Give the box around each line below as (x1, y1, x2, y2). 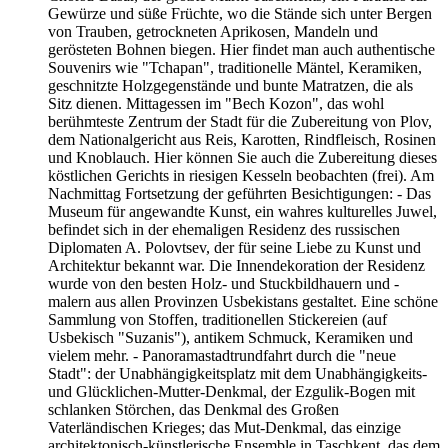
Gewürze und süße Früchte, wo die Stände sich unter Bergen (48, 5, 432, 23)
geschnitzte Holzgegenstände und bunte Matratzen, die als (48, 77, 413, 95)
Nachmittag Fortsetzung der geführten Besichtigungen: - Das (48, 185, 431, 203)
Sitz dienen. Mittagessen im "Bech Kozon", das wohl (48, 95, 384, 113)
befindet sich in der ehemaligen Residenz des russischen (48, 221, 400, 239)
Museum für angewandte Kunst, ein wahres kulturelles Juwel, (48, 203, 437, 221)
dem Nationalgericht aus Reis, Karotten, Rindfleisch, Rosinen (48, 131, 436, 149)
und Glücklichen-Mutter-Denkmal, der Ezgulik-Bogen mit (48, 383, 415, 401)
